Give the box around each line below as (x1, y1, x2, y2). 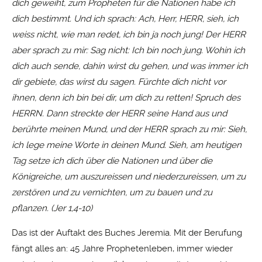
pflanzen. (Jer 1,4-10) (12, 202, 92, 213)
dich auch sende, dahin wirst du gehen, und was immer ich (12, 60, 248, 71)
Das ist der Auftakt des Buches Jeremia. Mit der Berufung (12, 227, 242, 239)
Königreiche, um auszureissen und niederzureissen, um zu (12, 171, 246, 182)
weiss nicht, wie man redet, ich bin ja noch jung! (12, 29, 203, 40)
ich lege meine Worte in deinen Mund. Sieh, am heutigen (12, 139, 242, 150)
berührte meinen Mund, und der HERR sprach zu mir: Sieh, (12, 123, 247, 135)
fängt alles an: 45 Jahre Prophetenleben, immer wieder (12, 243, 233, 254)
